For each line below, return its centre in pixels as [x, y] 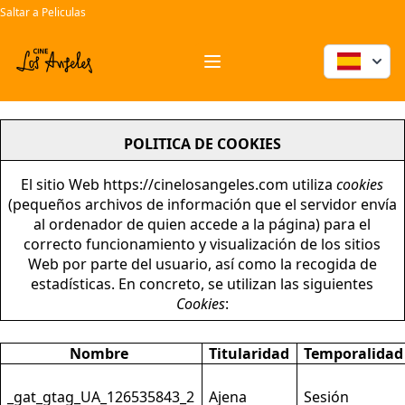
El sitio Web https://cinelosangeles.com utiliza [179, 184]
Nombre [99, 353]
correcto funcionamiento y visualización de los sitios [202, 244]
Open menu [252, 71]
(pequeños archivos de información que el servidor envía [202, 204]
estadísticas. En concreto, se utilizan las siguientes [202, 283]
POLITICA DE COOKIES [202, 143]
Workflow [47, 53]
